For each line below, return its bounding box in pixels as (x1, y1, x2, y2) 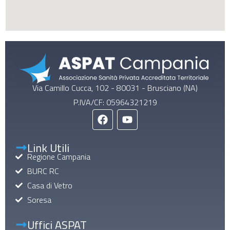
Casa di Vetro (27, 179, 72, 191)
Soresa (27, 193, 51, 206)
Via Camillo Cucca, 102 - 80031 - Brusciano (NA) (32, 81, 198, 94)
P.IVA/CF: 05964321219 (73, 95, 157, 108)
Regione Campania (27, 150, 90, 163)
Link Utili (27, 139, 69, 157)
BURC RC (27, 164, 59, 177)
